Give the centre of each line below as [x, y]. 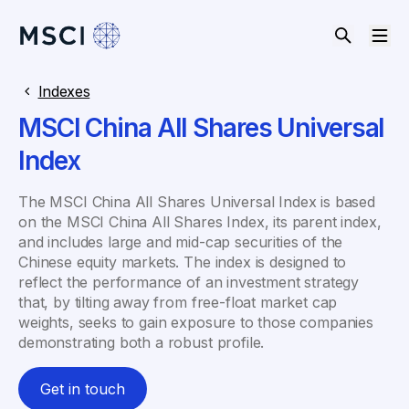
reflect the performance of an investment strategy [189, 282]
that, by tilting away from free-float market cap [178, 302]
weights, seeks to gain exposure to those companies [196, 322]
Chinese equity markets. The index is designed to [183, 262]
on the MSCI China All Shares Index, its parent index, [200, 221]
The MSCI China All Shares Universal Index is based [197, 201]
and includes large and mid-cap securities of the [181, 241]
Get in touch [83, 388]
